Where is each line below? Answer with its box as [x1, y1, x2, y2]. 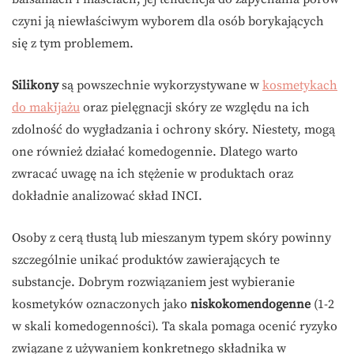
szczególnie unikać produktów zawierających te [12, 252, 280, 269]
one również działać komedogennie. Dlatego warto [12, 144, 298, 160]
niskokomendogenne [190, 296, 311, 313]
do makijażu [12, 100, 80, 116]
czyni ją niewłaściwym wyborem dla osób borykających [12, 13, 324, 30]
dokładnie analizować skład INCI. [12, 188, 202, 205]
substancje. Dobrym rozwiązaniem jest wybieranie [12, 274, 295, 291]
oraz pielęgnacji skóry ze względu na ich [80, 100, 310, 116]
